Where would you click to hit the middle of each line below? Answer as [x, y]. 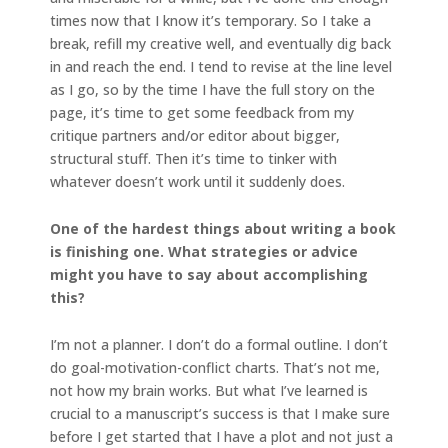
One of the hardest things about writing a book [223, 228]
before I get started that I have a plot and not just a [221, 436]
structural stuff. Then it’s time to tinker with [193, 158]
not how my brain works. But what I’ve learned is [209, 390]
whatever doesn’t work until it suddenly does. [197, 181]
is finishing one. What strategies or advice [204, 251]
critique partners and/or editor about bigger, [195, 135]
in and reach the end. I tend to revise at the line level [221, 66]
